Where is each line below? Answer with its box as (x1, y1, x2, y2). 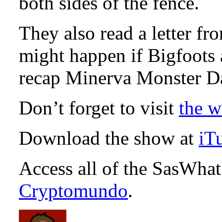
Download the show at (19, 127, 199, 149)
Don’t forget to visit (19, 97, 179, 118)
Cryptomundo (19, 179, 128, 201)
